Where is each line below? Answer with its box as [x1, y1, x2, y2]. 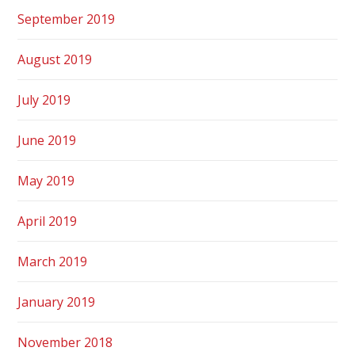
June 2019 [17, 131, 77, 149]
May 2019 [17, 171, 75, 189]
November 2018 [17, 333, 113, 351]
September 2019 [17, 10, 116, 28]
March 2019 [17, 252, 88, 270]
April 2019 [17, 212, 78, 230]
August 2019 [17, 50, 93, 68]
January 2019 [17, 292, 96, 311]
